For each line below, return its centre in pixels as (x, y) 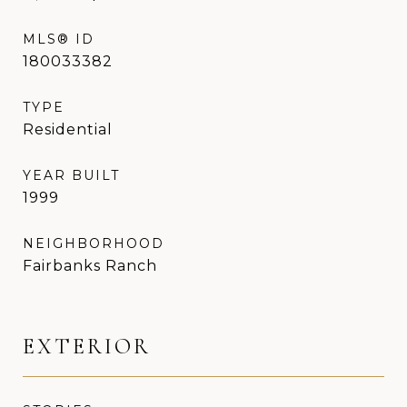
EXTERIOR (87, 346)
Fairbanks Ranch (90, 265)
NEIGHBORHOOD (94, 243)
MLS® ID (59, 39)
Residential (68, 129)
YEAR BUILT (71, 175)
